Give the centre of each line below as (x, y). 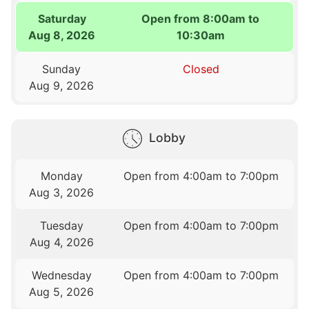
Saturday (62, 19)
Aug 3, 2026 (62, 193)
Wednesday (61, 276)
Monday (61, 176)
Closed (201, 69)
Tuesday (61, 226)
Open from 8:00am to (201, 19)
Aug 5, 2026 (62, 292)
